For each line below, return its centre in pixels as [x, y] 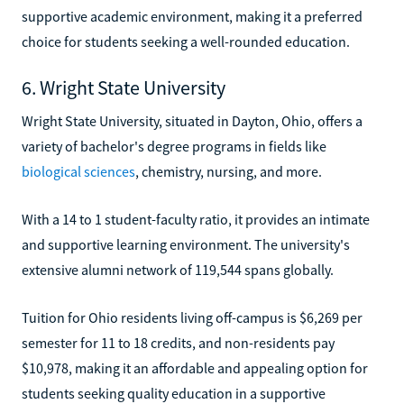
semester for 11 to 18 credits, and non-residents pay [178, 342]
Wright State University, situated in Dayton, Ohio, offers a [192, 120]
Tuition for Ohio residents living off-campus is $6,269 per [192, 317]
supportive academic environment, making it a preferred [192, 16]
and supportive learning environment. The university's [186, 244]
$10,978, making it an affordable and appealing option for [195, 367]
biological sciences [78, 171]
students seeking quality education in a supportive [174, 393]
